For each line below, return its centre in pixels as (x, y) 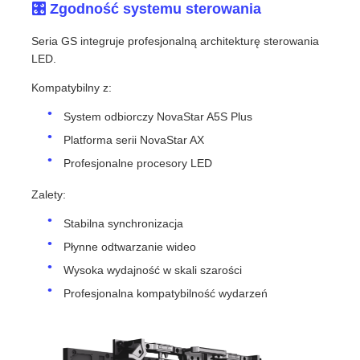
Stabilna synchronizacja (124, 224)
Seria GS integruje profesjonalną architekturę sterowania (176, 41)
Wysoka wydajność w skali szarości (153, 270)
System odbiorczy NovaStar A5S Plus (158, 117)
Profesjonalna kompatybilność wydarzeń (166, 294)
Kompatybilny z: (72, 88)
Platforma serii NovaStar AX (134, 140)
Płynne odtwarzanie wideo (130, 247)
